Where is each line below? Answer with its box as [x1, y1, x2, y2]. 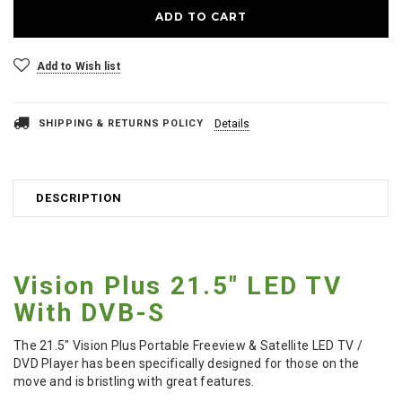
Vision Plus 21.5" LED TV [13, 270, 342, 301]
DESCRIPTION [36, 190, 123, 205]
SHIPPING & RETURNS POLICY [38, 117, 204, 129]
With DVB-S [13, 297, 166, 328]
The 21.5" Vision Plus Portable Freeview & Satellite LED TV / [13, 337, 363, 353]
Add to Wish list [37, 59, 120, 73]
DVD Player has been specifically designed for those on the [13, 355, 360, 371]
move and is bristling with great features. [13, 373, 255, 389]
